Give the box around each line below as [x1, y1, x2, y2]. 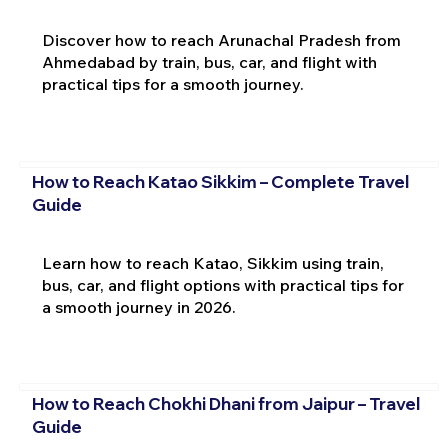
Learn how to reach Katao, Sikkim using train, [41, 252, 384, 273]
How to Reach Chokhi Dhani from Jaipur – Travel [31, 393, 420, 415]
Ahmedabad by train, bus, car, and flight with [41, 52, 377, 73]
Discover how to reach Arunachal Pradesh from [41, 30, 401, 51]
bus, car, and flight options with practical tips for [41, 274, 404, 295]
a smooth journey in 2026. [41, 296, 236, 317]
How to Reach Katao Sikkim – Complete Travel [31, 170, 409, 192]
